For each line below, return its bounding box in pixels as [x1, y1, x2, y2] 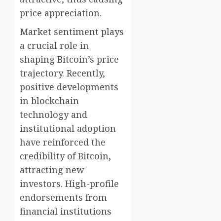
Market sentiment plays [20, 26, 124, 38]
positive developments [20, 81, 118, 93]
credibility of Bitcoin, [20, 150, 111, 162]
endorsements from [20, 191, 107, 204]
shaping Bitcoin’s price [20, 53, 119, 66]
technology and [20, 109, 87, 121]
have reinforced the [20, 136, 106, 148]
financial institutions [20, 205, 111, 218]
